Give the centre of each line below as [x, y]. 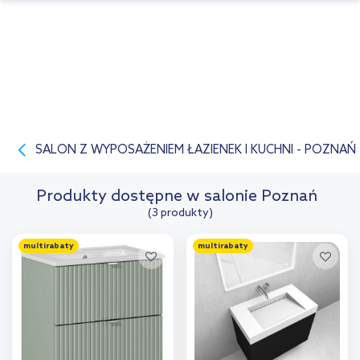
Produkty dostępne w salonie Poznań [176, 197]
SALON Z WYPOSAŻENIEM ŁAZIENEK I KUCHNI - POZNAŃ [196, 151]
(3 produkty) [180, 214]
